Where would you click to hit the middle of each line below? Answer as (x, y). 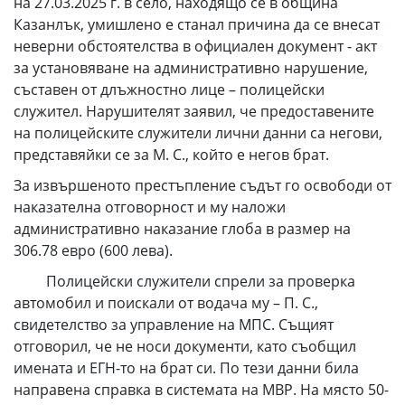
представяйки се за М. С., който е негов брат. (171, 155)
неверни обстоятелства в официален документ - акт (195, 46)
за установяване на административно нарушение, (191, 68)
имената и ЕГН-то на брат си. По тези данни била (186, 368)
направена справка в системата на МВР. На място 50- (201, 390)
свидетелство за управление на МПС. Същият (174, 325)
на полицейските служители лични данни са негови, (198, 133)
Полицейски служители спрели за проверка (184, 281)
